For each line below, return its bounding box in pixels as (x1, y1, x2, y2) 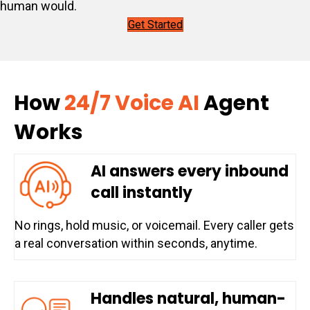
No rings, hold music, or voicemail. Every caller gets (15, 217, 294, 232)
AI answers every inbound (91, 160, 289, 182)
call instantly (91, 181, 192, 203)
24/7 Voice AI (64, 88, 203, 118)
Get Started (127, 17, 183, 31)
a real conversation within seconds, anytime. (15, 235, 257, 250)
